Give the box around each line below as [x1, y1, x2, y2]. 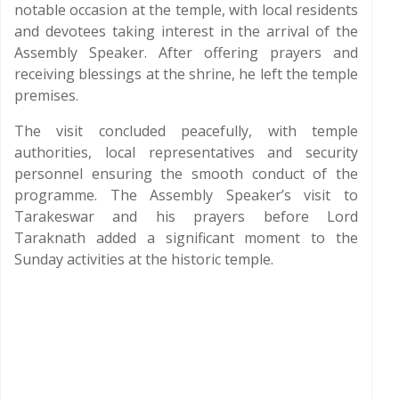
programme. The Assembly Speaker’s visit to [14, 185, 358, 205]
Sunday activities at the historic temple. [14, 249, 273, 269]
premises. [14, 85, 78, 105]
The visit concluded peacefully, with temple [14, 121, 358, 141]
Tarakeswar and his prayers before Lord [14, 207, 358, 226]
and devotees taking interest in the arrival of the [14, 21, 358, 41]
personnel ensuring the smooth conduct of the [14, 164, 358, 183]
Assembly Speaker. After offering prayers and [14, 43, 358, 62]
